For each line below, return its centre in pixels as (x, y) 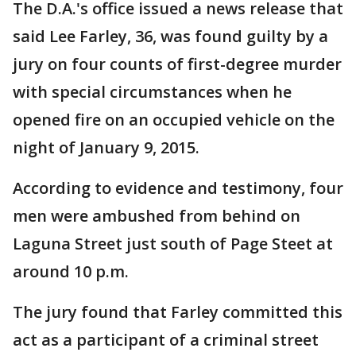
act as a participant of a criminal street (166, 340)
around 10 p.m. (71, 272)
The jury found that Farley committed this (178, 312)
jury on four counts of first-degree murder (177, 64)
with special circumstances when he (152, 92)
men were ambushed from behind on (157, 216)
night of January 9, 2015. (110, 148)
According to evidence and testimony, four (178, 188)
